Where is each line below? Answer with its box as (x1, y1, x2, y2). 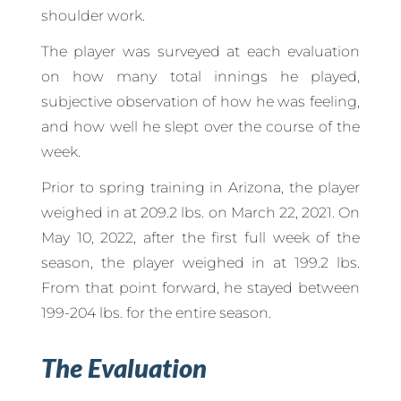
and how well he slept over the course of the (40, 118, 361, 136)
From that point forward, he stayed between (40, 279, 361, 297)
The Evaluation (40, 352, 207, 384)
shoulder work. (40, 7, 145, 25)
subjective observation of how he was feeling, (40, 93, 361, 111)
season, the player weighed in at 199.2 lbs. (40, 254, 361, 272)
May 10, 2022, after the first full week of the (40, 229, 361, 247)
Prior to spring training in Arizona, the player (40, 179, 361, 197)
